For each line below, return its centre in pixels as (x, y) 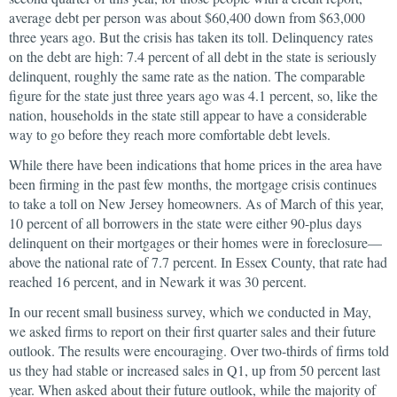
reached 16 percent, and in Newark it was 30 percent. (158, 281)
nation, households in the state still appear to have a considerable (188, 115)
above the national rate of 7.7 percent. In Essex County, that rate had (198, 262)
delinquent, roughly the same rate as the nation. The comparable (187, 76)
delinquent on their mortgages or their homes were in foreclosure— (195, 242)
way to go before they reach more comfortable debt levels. (170, 134)
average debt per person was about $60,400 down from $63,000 (187, 17)
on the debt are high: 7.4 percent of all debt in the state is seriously (193, 56)
